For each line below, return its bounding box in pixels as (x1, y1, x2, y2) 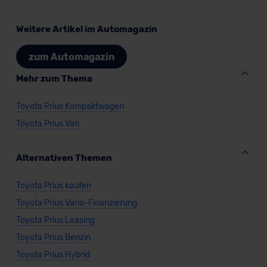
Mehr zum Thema (15, 73, 92, 85)
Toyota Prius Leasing (15, 215, 95, 226)
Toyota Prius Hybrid (15, 250, 90, 260)
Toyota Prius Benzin (15, 232, 91, 243)
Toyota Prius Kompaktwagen (15, 101, 124, 112)
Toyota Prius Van (15, 119, 79, 129)
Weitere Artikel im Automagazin (15, 24, 157, 35)
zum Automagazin (28, 51, 114, 63)
